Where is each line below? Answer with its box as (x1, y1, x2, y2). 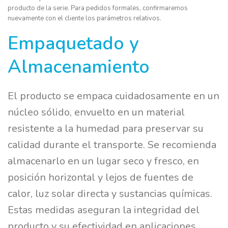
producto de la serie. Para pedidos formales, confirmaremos (8, 3, 188, 13)
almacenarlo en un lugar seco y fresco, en (8, 154, 199, 168)
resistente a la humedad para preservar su (8, 121, 204, 135)
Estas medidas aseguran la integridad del (8, 203, 199, 217)
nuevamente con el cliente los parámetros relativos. (8, 13, 161, 23)
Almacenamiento (8, 54, 150, 79)
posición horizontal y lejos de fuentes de (8, 170, 193, 184)
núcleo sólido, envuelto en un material (8, 105, 185, 119)
